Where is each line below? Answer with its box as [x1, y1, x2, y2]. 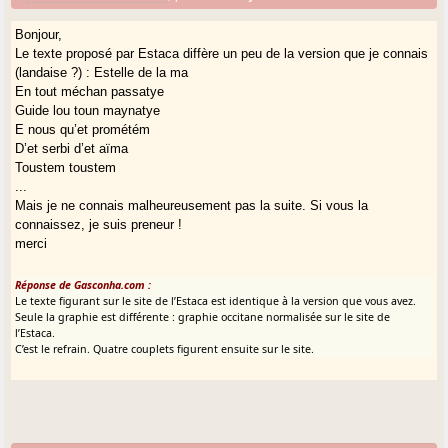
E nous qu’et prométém [15, 121, 151, 137]
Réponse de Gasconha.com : [15, 277, 152, 292]
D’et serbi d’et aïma [15, 140, 129, 156]
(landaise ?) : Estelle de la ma [15, 64, 189, 80]
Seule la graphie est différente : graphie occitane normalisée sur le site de [15, 309, 391, 324]
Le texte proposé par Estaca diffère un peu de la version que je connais [15, 45, 429, 61]
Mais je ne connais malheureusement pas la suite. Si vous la [15, 197, 369, 213]
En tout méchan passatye [15, 83, 165, 99]
